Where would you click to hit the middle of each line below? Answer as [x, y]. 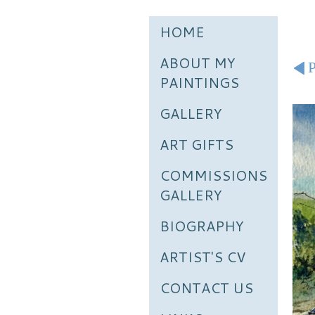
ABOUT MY [198, 63]
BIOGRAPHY [202, 226]
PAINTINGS [199, 82]
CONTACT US [206, 288]
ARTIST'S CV [203, 257]
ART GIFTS [197, 144]
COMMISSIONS [213, 175]
